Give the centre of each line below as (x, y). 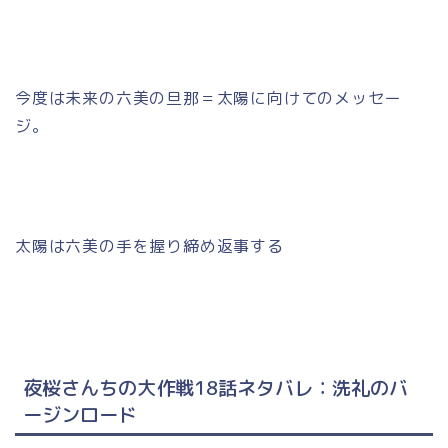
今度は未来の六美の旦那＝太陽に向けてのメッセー (208, 97)
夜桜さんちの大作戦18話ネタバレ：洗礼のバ (215, 387)
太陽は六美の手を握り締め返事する (149, 245)
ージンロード (80, 414)
